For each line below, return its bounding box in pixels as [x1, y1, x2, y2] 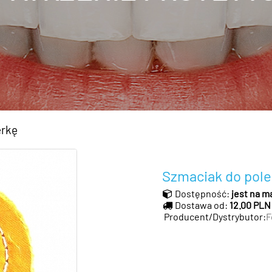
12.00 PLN [229, 199, 271, 211]
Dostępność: [174, 188, 231, 199]
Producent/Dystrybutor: [162, 211, 267, 222]
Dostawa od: [174, 199, 229, 211]
